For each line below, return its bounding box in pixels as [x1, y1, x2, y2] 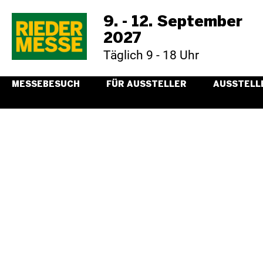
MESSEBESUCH [12, 80, 80, 89]
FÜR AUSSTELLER [106, 80, 187, 89]
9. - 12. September [103, 15, 243, 29]
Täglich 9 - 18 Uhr [103, 48, 200, 62]
